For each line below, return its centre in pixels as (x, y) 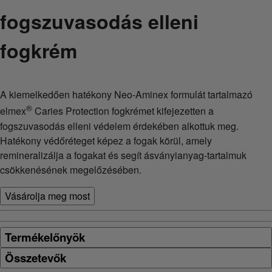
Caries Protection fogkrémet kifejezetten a (123, 111)
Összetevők (36, 257)
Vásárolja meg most (47, 195)
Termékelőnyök (45, 237)
